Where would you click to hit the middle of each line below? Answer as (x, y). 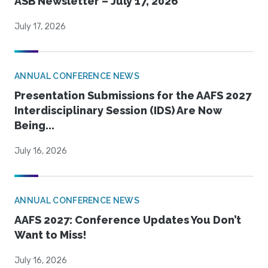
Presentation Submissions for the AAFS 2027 (133, 96)
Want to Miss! (51, 235)
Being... (34, 126)
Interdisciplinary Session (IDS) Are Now (118, 111)
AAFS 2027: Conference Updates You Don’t (128, 220)
